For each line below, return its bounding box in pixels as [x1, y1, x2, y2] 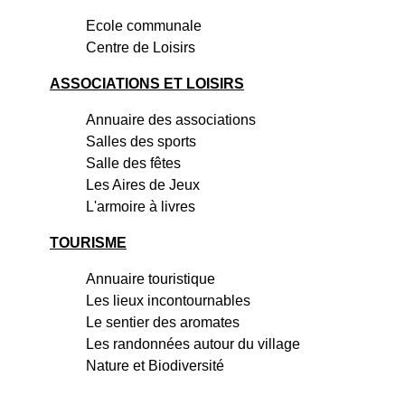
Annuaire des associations [86, 111, 256, 127]
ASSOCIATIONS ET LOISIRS [50, 75, 244, 91]
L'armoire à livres [86, 198, 195, 214]
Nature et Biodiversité [86, 357, 224, 373]
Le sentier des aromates [86, 314, 240, 330]
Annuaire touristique [86, 270, 215, 287]
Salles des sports [86, 133, 196, 149]
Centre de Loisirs [86, 39, 195, 55]
